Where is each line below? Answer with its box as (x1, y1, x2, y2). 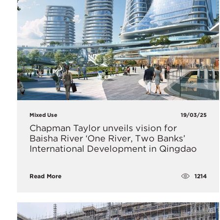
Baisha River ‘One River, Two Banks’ (29, 133, 185, 144)
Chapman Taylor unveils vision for (29, 123, 177, 134)
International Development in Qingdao (29, 143, 197, 154)
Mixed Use (29, 111, 57, 119)
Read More (29, 172, 61, 180)
